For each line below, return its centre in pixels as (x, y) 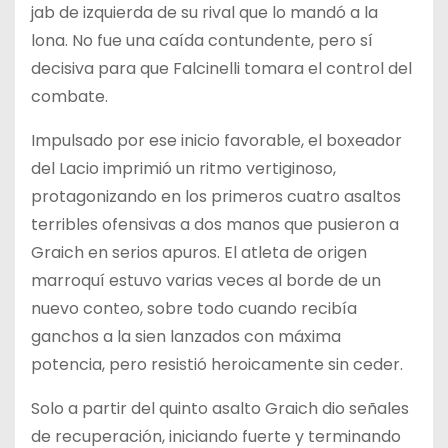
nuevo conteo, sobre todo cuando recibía (194, 308)
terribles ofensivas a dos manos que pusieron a (215, 224)
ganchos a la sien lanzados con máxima (186, 336)
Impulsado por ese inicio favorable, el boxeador (216, 140)
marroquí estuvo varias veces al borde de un (206, 280)
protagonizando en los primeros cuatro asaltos (216, 196)
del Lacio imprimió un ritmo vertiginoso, (183, 168)
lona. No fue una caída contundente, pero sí (202, 40)
